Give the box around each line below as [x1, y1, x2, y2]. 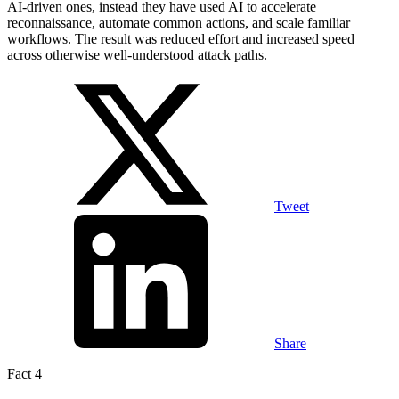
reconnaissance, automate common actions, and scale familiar [7, 15, 350, 31]
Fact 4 [7, 366, 42, 382]
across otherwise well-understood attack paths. [7, 47, 267, 63]
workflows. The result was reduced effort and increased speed [7, 31, 354, 47]
